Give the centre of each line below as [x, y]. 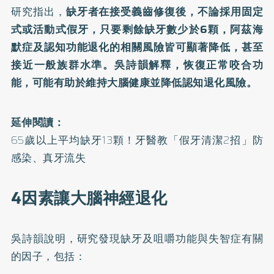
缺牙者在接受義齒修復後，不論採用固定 [165, 12]
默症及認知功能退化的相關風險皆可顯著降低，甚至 [137, 47]
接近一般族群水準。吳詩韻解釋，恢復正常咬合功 [137, 65]
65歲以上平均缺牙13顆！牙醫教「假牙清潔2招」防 [137, 140]
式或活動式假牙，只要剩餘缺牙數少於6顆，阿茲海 [137, 29]
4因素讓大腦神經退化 [89, 198]
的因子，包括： [48, 256]
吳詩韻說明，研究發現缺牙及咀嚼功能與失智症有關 [137, 239]
